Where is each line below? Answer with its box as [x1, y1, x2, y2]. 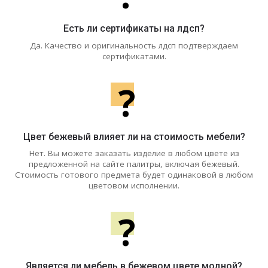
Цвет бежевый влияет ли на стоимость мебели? [23, 130, 245, 142]
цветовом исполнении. [89, 180, 179, 191]
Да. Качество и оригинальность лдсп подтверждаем [30, 39, 238, 51]
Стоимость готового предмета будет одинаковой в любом [15, 169, 253, 181]
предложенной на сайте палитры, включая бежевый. [29, 159, 239, 170]
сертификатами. [102, 50, 166, 62]
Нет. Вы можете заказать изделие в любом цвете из [29, 148, 239, 159]
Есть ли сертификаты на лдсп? [63, 23, 205, 35]
